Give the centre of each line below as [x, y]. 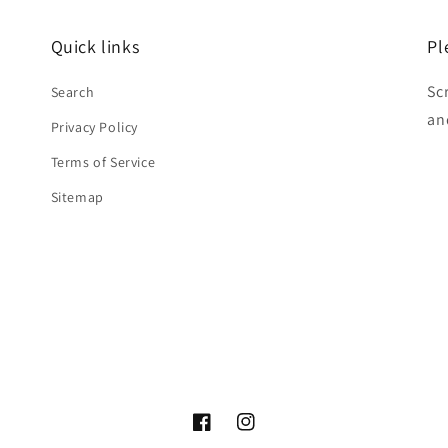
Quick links [95, 46]
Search [72, 92]
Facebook [227, 434]
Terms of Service [103, 162]
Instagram [272, 434]
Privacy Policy [94, 127]
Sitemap [77, 197]
